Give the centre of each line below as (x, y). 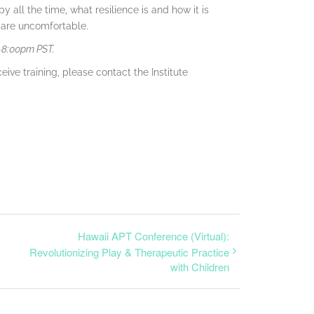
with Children (200, 267)
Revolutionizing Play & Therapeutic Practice (129, 252)
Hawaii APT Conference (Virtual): (153, 236)
